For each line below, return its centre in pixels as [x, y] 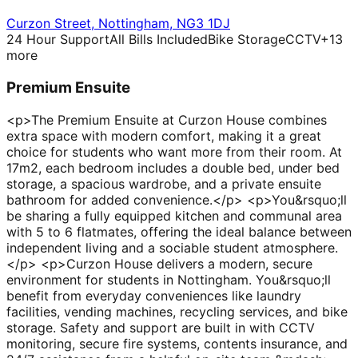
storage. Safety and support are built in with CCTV [161, 327]
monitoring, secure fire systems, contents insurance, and [177, 343]
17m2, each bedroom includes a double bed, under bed [173, 167]
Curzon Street [49, 24]
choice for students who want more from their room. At [174, 151]
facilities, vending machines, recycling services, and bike [177, 311]
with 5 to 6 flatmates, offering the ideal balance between [179, 231]
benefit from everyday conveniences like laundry [154, 295]
